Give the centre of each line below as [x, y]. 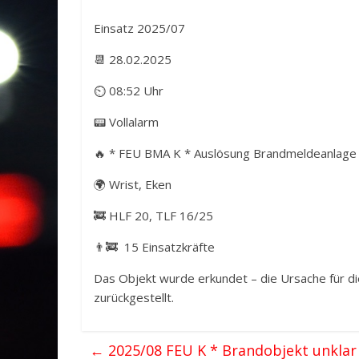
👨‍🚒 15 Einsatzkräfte [154, 247]
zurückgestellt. [134, 297]
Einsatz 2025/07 [139, 28]
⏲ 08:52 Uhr [129, 91]
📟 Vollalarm [126, 122]
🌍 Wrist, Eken [133, 184]
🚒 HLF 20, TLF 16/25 [153, 216]
